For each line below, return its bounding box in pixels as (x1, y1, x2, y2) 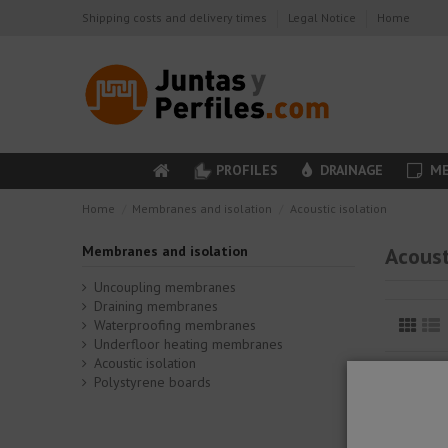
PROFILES (216, 160, 279, 179)
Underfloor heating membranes (94, 335, 284, 354)
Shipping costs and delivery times (82, 10, 271, 25)
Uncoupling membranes (94, 278, 237, 297)
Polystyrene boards (94, 373, 212, 392)
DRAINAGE (316, 160, 384, 179)
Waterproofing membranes (94, 316, 257, 335)
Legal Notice (288, 10, 360, 25)
